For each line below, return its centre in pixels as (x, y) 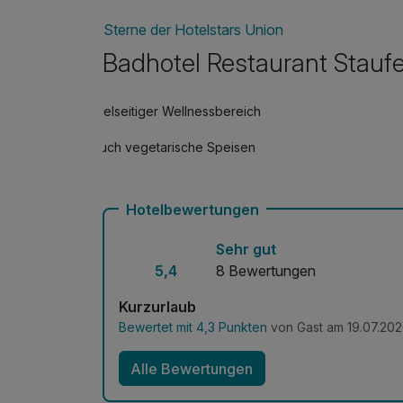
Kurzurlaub (157, 307)
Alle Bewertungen (192, 368)
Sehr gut (246, 250)
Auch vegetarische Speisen (174, 148)
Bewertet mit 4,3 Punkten (193, 327)
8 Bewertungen (266, 271)
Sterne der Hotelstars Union (194, 29)
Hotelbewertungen (193, 210)
